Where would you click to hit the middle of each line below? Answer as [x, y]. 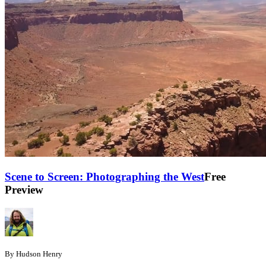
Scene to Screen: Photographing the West [104, 177]
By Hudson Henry [34, 254]
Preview [24, 190]
